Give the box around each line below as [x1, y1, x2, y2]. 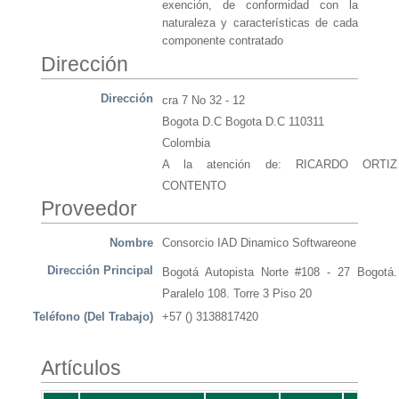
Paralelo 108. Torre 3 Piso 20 [162, 287, 312, 301]
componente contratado [162, 34, 283, 48]
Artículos [41, 356, 121, 380]
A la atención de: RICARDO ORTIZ [162, 158, 397, 172]
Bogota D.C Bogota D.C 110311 [162, 115, 324, 129]
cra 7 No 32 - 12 [162, 94, 245, 108]
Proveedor [41, 197, 137, 221]
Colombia [162, 136, 210, 151]
